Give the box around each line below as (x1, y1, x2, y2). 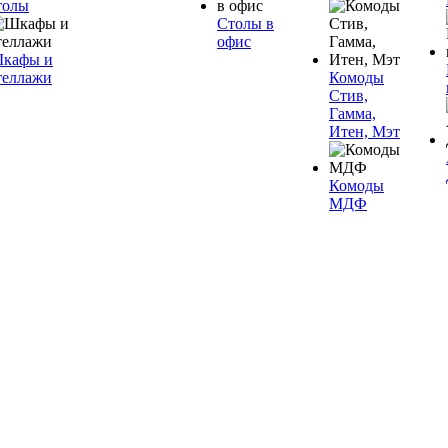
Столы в (217, 15, 274, 32)
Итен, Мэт (329, 123, 400, 140)
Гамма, (329, 105, 376, 122)
